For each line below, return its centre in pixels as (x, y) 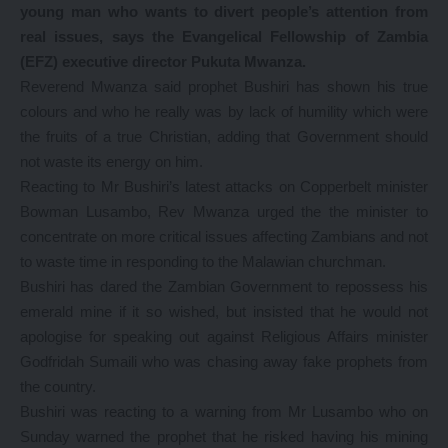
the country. (58, 386)
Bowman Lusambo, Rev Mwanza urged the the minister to (224, 211)
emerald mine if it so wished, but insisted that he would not (224, 311)
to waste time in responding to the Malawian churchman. (203, 261)
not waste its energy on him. (111, 161)
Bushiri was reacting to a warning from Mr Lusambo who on (224, 411)
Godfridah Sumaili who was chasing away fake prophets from (224, 361)
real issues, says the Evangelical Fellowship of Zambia (224, 36)
